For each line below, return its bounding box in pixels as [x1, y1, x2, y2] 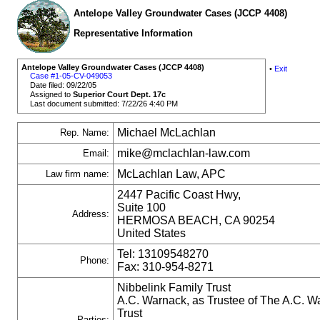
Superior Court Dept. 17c [73, 90, 166, 99]
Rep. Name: [60, 127, 109, 139]
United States [117, 227, 186, 240]
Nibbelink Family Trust [117, 281, 231, 294]
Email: [83, 148, 109, 159]
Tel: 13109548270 [117, 248, 212, 261]
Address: [72, 209, 109, 220]
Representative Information [74, 28, 193, 39]
